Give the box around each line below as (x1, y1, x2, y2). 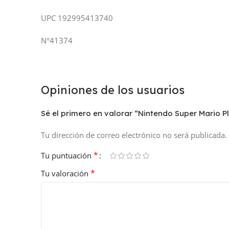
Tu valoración (41, 168, 90, 179)
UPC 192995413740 (41, 13, 113, 24)
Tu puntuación (41, 150, 94, 161)
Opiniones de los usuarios (41, 83, 185, 98)
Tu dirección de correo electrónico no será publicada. (41, 130, 227, 141)
